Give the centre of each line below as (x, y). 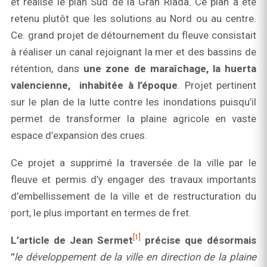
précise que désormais (201, 240)
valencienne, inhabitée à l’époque (94, 85)
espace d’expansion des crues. (79, 135)
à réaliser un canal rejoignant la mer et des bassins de (133, 52)
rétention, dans (47, 69)
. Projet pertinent (217, 85)
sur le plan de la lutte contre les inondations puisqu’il (133, 102)
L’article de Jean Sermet (72, 240)
